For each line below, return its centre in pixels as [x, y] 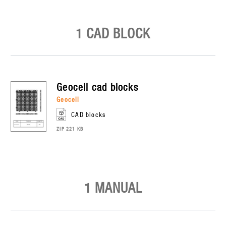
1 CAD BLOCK [113, 35]
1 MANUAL [113, 189]
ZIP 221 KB [70, 129]
